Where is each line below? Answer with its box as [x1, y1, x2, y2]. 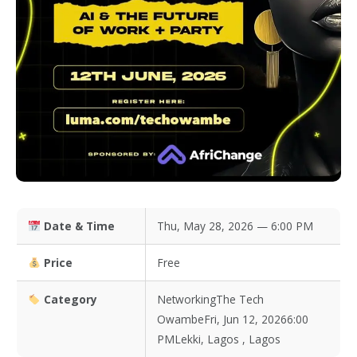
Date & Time [40, 218, 115, 233]
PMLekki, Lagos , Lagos [157, 331, 280, 347]
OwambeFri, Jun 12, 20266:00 [157, 311, 308, 327]
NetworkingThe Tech [157, 291, 264, 307]
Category [40, 291, 97, 307]
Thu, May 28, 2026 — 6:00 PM [157, 218, 313, 233]
